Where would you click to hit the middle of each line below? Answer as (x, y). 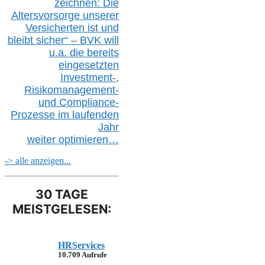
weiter (43, 139)
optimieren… (88, 139)
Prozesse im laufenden (64, 114)
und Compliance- (78, 102)
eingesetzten (88, 65)
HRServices (81, 245)
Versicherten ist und (72, 28)
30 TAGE (62, 194)
